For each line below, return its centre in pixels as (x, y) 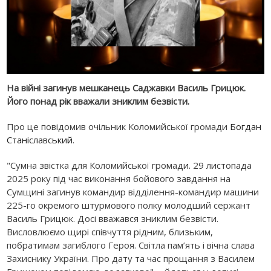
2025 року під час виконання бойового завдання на (119, 178)
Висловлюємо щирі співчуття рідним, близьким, (110, 231)
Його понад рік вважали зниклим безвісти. (98, 101)
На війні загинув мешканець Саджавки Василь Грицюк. (126, 87)
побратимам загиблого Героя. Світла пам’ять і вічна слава (131, 245)
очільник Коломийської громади (159, 126)
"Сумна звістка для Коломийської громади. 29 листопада (129, 165)
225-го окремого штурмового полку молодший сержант (129, 205)
